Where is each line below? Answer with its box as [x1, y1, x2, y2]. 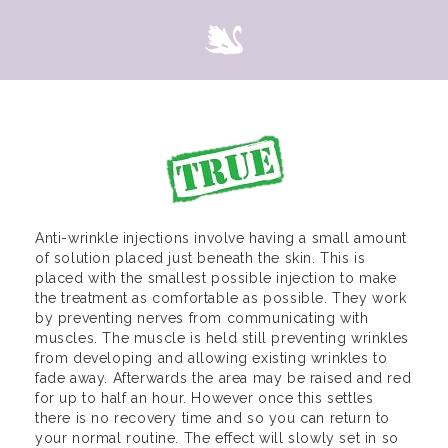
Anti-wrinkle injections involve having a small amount [35, 230, 407, 247]
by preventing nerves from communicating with [35, 310, 369, 327]
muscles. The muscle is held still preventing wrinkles [35, 330, 409, 347]
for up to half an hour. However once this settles [35, 390, 374, 407]
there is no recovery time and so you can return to [35, 410, 391, 427]
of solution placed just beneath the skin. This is [35, 250, 366, 267]
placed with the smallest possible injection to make [35, 270, 397, 287]
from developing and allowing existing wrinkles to [35, 350, 388, 367]
